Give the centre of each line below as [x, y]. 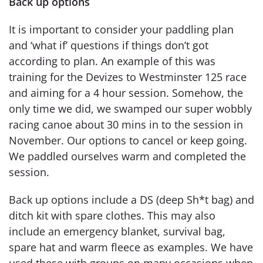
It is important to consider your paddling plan [121, 29]
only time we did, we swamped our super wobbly [130, 108]
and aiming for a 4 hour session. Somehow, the [126, 92]
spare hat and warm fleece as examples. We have [131, 247]
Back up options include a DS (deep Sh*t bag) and [131, 199]
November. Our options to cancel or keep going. [128, 140]
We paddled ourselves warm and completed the [127, 156]
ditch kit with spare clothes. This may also [112, 215]
